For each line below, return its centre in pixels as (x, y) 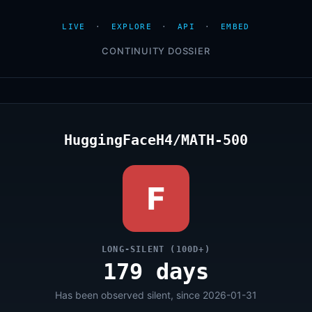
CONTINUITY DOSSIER (156, 51)
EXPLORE (131, 27)
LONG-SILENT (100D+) (156, 249)
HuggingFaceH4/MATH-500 (156, 140)
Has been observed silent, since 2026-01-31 (156, 295)
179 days (156, 272)
